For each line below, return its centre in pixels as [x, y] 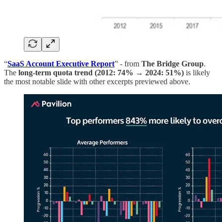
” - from [128, 63]
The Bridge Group [172, 63]
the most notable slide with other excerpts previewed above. [97, 81]
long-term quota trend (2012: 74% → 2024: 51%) [101, 72]
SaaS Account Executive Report [61, 63]
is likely [197, 72]
